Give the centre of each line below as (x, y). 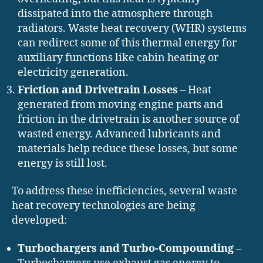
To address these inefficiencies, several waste (124, 191)
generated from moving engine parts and (120, 104)
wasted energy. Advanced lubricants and (119, 134)
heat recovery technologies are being (104, 206)
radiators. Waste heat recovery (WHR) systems (132, 28)
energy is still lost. (63, 163)
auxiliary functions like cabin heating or (118, 58)
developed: (39, 221)
